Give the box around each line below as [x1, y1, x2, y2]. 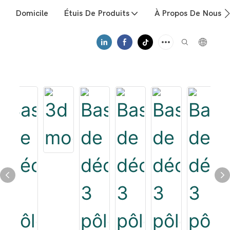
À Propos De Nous [154, 9, 221, 18]
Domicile [15, 9, 48, 18]
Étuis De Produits [64, 9, 129, 18]
